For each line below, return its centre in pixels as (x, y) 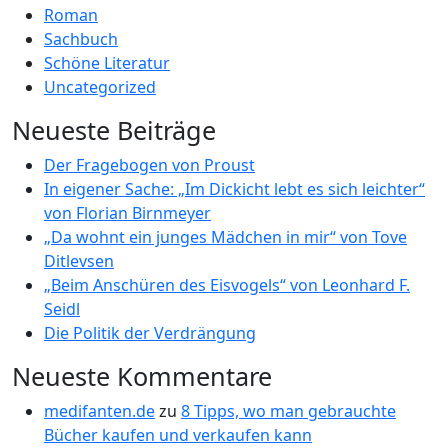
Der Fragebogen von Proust (149, 165)
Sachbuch (81, 39)
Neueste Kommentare (142, 376)
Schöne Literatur (107, 63)
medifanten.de (99, 411)
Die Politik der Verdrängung (150, 333)
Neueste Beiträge (114, 130)
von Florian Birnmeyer (127, 213)
